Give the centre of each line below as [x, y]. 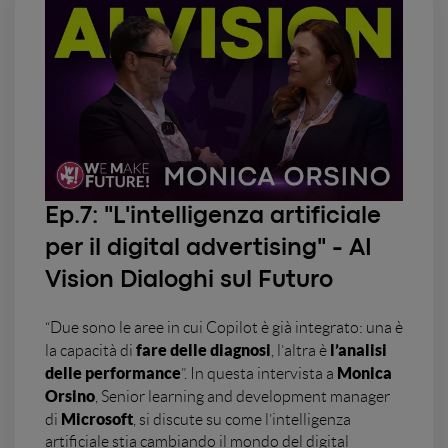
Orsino [70, 395]
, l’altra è [300, 350]
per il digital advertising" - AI [208, 248]
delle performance [113, 372]
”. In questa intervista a [259, 373]
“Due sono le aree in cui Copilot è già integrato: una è [224, 327]
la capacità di [89, 350]
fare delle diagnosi [202, 349]
